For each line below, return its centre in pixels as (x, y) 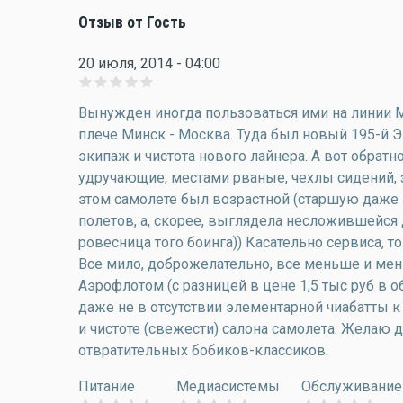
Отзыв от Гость (132, 22)
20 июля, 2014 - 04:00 (149, 63)
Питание (107, 386)
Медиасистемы (228, 386)
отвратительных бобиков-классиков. (203, 350)
